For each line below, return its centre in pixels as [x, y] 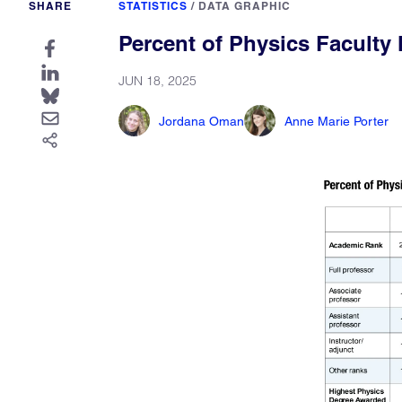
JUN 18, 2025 [157, 81]
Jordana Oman [201, 121]
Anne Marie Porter [336, 121]
